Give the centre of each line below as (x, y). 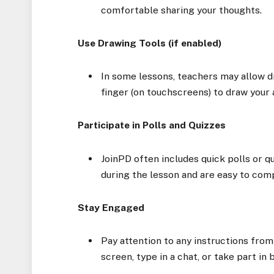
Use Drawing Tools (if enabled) (150, 43)
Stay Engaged (111, 207)
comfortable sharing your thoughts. (182, 10)
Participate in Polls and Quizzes (152, 125)
